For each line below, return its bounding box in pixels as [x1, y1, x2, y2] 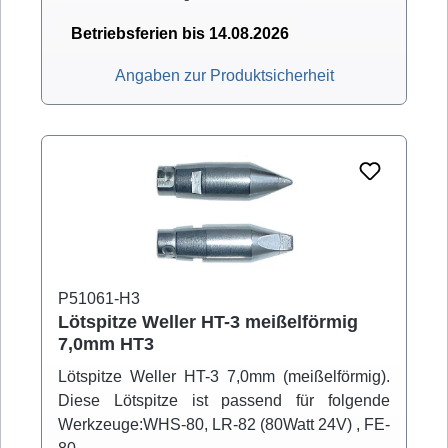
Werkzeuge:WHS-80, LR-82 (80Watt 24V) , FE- [58, 416, 390, 434]
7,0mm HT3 [58, 334, 154, 355]
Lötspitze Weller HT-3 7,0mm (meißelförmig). [58, 368, 390, 386]
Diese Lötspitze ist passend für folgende [58, 392, 390, 410]
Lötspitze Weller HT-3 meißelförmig [58, 312, 358, 333]
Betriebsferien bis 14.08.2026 [71, 25, 289, 43]
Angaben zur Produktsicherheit [114, 67, 334, 85]
